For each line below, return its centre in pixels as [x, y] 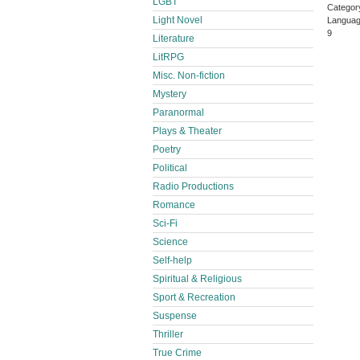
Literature [174, 39]
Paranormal [178, 112]
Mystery [170, 94]
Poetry [167, 149]
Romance [174, 205]
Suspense [175, 316]
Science [170, 242]
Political [170, 168]
